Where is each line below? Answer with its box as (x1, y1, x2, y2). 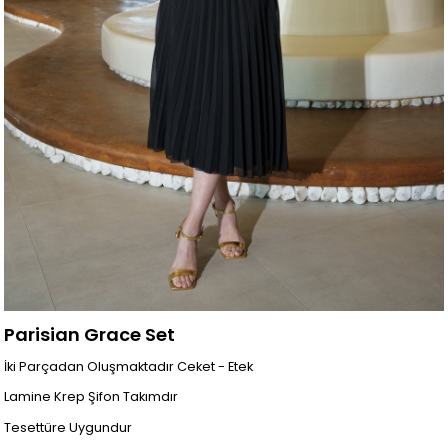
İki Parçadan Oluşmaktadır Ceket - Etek (4, 357, 257, 375)
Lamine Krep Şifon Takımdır (4, 388, 179, 406)
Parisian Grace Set (4, 321, 176, 347)
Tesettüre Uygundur (4, 419, 133, 437)
